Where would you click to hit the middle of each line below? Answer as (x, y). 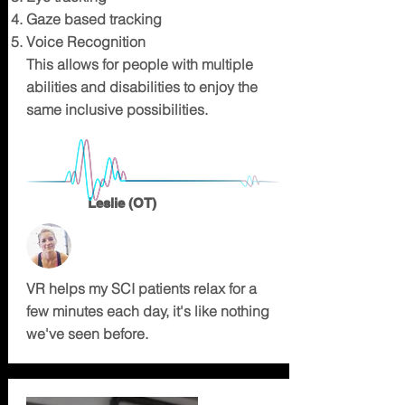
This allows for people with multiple (139, 64)
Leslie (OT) (122, 203)
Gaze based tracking (94, 19)
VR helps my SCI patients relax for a (141, 288)
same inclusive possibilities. (117, 109)
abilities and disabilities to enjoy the (141, 87)
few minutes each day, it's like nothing (147, 311)
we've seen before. (87, 334)
